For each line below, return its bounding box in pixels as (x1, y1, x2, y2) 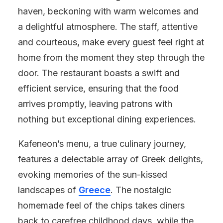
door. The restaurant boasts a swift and (18, 68, 180, 78)
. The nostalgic (111, 185, 171, 195)
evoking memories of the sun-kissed (18, 169, 167, 180)
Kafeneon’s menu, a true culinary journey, (18, 138, 186, 149)
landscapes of (18, 185, 79, 195)
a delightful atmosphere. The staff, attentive (18, 21, 198, 32)
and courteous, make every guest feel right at (18, 37, 204, 47)
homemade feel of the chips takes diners (18, 200, 185, 211)
